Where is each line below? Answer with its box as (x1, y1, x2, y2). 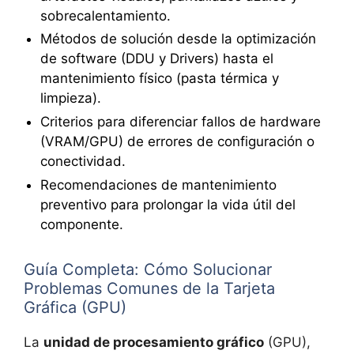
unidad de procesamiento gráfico (43, 333, 264, 350)
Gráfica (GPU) (24, 297, 126, 317)
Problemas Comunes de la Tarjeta (24, 278, 275, 298)
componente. (40, 216, 123, 232)
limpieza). (40, 90, 101, 107)
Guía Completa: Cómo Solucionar (24, 259, 272, 279)
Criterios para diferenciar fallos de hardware (40, 114, 321, 130)
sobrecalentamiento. (40, 7, 171, 24)
